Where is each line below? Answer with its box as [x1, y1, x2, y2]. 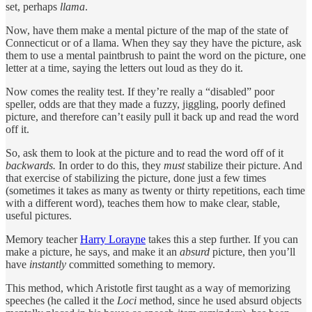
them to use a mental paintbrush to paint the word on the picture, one [6, 49, 306, 61]
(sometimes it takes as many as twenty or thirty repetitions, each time [6, 184, 305, 196]
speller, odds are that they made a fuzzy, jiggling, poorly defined [6, 97, 286, 110]
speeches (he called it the [6, 294, 117, 306]
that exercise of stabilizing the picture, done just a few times [6, 171, 266, 184]
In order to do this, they [56, 159, 164, 171]
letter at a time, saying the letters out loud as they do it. [6, 61, 243, 74]
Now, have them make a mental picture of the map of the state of [6, 24, 288, 36]
